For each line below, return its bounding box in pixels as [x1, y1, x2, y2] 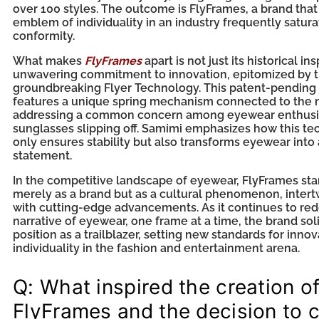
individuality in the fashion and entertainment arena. [13, 241, 300, 255]
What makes [13, 54, 85, 68]
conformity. [13, 29, 75, 43]
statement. [13, 149, 72, 162]
